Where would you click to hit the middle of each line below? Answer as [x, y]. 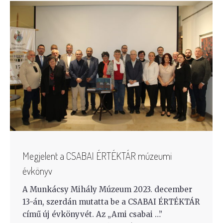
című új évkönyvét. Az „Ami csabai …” [92, 215]
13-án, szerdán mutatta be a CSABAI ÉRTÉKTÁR [111, 202]
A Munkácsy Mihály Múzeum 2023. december [107, 190]
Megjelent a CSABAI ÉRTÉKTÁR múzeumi [97, 156]
